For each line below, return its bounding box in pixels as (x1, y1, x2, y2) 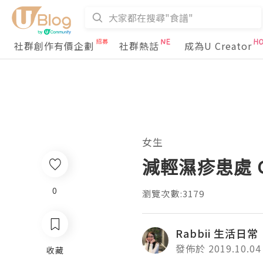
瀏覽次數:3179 (142, 187, 204, 200)
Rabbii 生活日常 (176, 225, 258, 241)
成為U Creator (184, 39, 252, 53)
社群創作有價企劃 (14, 39, 94, 53)
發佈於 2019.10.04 (176, 241, 261, 255)
